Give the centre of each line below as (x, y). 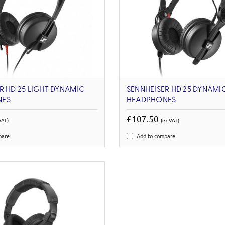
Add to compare (156, 136)
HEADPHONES (151, 101)
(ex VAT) (170, 120)
